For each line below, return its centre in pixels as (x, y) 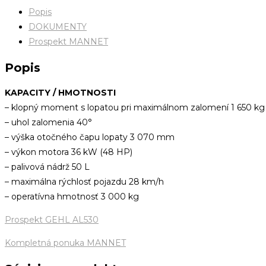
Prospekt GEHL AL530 (52, 220)
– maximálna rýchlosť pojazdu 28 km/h (84, 182)
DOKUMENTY (58, 27)
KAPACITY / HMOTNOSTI (60, 93)
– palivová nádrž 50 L (47, 167)
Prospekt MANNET (68, 42)
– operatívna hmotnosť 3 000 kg (72, 197)
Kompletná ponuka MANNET (65, 243)
